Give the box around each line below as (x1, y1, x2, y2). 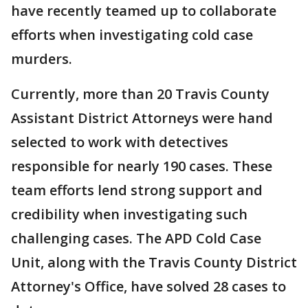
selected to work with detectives (11, 133, 228, 151)
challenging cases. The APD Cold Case (11, 229, 261, 247)
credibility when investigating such (11, 205, 247, 223)
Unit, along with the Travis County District (11, 253, 297, 272)
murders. (11, 49, 72, 68)
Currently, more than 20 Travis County (11, 85, 269, 103)
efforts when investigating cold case (11, 25, 253, 44)
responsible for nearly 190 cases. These (11, 157, 272, 175)
